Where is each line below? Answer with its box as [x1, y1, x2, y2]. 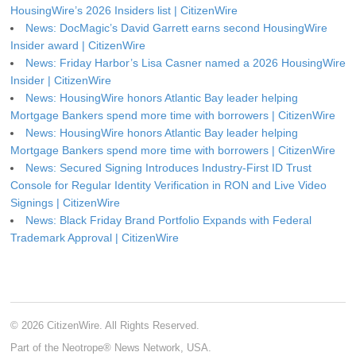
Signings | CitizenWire [10, 195, 120, 209]
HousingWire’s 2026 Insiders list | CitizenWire [10, 3, 238, 17]
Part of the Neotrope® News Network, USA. [10, 341, 211, 354]
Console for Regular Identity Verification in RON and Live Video [10, 178, 327, 192]
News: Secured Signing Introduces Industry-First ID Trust [25, 161, 311, 174]
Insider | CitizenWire [10, 73, 111, 87]
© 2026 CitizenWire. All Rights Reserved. [10, 319, 199, 331]
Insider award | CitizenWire [10, 38, 145, 52]
